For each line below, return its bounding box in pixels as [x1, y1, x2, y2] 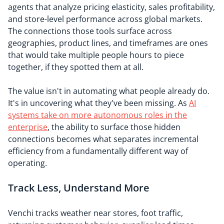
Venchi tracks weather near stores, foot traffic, [8, 207, 183, 218]
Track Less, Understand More [8, 181, 149, 194]
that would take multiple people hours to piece [8, 49, 184, 60]
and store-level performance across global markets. [8, 13, 202, 24]
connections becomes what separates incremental [8, 133, 198, 144]
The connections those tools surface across [8, 25, 172, 36]
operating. [8, 157, 47, 168]
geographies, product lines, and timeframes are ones [8, 37, 208, 48]
